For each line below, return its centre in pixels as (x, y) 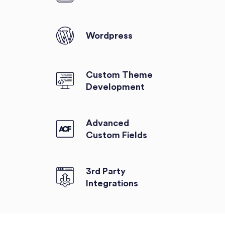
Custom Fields (116, 135)
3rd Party (105, 171)
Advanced (107, 123)
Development (115, 87)
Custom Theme (119, 75)
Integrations (112, 183)
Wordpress (109, 36)
